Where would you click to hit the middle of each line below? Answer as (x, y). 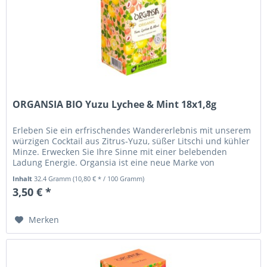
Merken (44, 220)
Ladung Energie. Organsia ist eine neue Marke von (114, 163)
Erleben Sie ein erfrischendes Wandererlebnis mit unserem (132, 131)
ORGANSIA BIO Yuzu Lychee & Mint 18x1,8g (115, 105)
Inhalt (24, 179)
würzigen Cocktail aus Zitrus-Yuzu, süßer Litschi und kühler (131, 141)
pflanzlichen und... (50, 173)
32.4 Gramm (54, 179)
